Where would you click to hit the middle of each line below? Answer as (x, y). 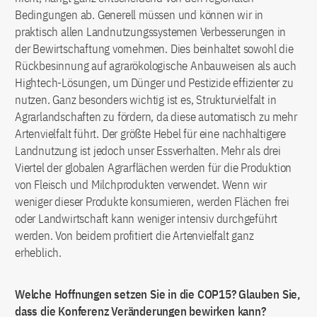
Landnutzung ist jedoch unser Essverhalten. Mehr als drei (148, 151)
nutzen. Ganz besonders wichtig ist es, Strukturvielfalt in (146, 100)
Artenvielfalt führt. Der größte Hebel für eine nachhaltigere (150, 134)
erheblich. (38, 253)
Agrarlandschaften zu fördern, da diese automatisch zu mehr (156, 117)
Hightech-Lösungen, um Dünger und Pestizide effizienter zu (154, 83)
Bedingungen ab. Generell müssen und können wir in (139, 15)
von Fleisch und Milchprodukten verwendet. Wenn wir (141, 185)
